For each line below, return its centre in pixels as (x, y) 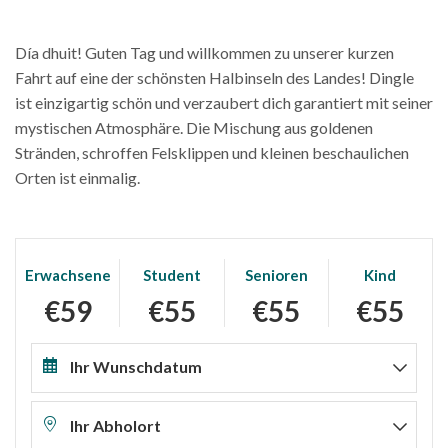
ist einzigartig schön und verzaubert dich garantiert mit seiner (224, 102)
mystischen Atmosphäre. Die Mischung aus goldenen (194, 127)
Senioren (276, 274)
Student (171, 274)
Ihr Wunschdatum (136, 367)
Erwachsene (67, 274)
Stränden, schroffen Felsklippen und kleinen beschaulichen (212, 152)
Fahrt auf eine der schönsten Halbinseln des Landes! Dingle (214, 77)
